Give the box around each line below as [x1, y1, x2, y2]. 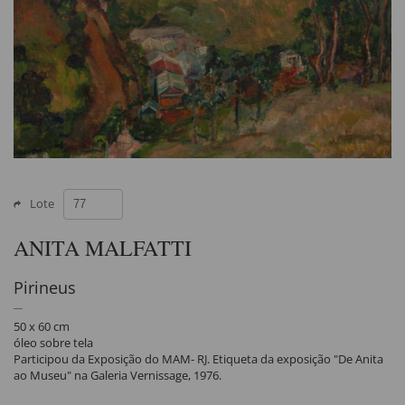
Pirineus [14, 277, 76, 299]
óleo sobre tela [14, 334, 93, 352]
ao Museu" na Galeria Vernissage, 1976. [14, 367, 221, 384]
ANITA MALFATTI [14, 233, 192, 263]
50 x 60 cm [14, 318, 70, 335]
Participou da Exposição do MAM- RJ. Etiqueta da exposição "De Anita [14, 351, 383, 368]
